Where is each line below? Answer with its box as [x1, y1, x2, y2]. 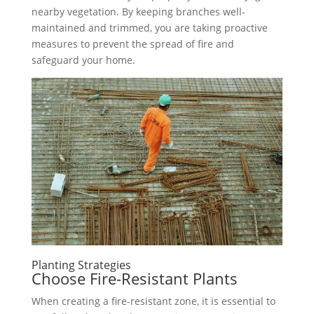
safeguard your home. [31, 53, 135, 67]
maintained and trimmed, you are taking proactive [31, 21, 268, 34]
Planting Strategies [31, 257, 131, 273]
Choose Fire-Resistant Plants [31, 268, 238, 289]
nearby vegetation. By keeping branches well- [31, 5, 245, 18]
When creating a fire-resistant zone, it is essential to [31, 294, 275, 308]
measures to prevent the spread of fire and [31, 37, 234, 50]
